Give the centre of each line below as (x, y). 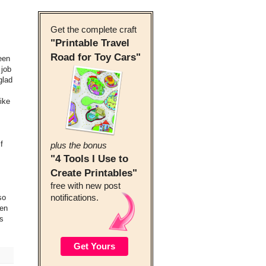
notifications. (75, 198)
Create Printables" (94, 173)
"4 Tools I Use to (89, 159)
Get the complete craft (94, 30)
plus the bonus (79, 145)
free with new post (85, 186)
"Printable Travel (90, 43)
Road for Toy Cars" (96, 57)
